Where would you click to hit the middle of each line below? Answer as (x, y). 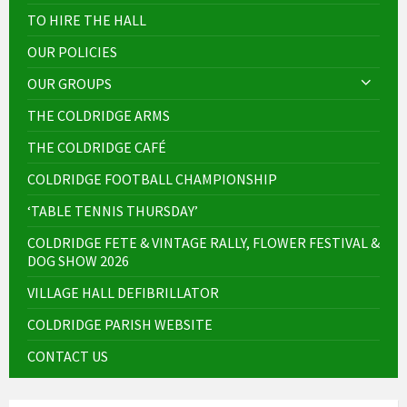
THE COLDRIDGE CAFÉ (97, 147)
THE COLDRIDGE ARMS (99, 115)
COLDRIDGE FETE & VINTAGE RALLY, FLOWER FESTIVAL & (203, 242)
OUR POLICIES (72, 51)
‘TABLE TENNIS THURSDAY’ (113, 210)
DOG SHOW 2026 (78, 260)
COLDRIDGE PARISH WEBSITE (120, 324)
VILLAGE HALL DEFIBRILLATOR (123, 292)
